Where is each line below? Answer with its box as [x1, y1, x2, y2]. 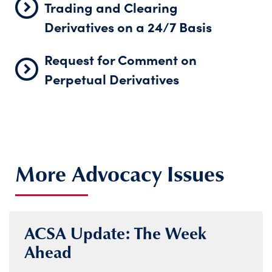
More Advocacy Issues [15, 157, 224, 189]
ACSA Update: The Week [24, 220, 206, 245]
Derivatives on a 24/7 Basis [44, 17, 212, 37]
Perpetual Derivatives [44, 69, 179, 89]
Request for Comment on [44, 50, 197, 70]
